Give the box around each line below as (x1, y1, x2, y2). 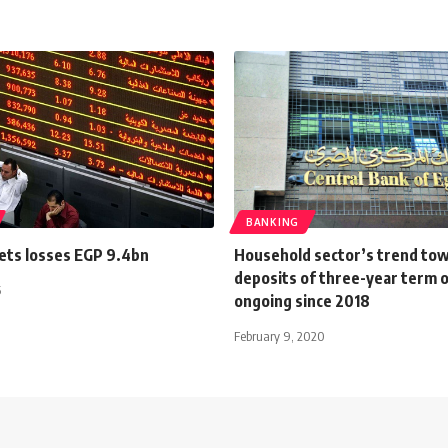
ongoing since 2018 (234, 290, 370, 311)
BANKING (246, 215, 299, 228)
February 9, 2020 (234, 327, 325, 344)
